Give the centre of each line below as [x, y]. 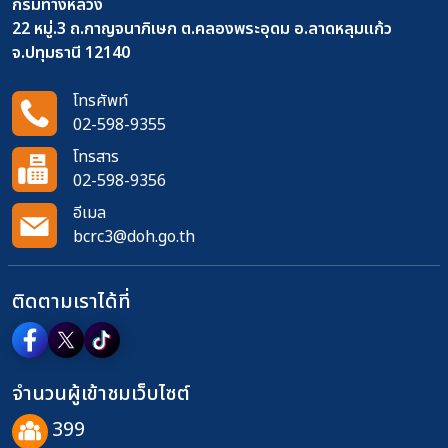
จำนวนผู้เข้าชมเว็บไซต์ [101, 394]
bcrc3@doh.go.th [134, 237]
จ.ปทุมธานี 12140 [71, 53]
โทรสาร [96, 157]
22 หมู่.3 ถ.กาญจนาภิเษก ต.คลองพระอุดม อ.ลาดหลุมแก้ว [202, 29]
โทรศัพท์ [100, 101]
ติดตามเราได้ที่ [71, 302]
